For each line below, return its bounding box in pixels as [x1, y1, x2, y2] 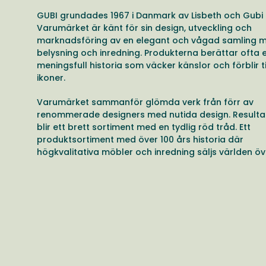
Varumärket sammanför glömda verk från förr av [37, 96, 254, 108]
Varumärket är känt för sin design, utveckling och [37, 21, 252, 34]
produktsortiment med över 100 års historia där [37, 133, 243, 145]
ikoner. [37, 71, 65, 84]
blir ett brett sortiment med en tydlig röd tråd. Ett [37, 121, 251, 133]
